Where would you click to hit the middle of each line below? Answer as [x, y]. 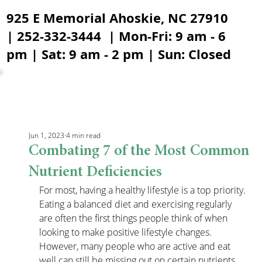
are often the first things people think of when [135, 218]
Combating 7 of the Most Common [139, 151]
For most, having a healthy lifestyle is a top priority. [144, 190]
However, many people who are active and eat [136, 246]
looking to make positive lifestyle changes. [127, 232]
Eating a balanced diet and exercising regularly [137, 204]
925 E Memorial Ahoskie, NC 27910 [118, 18]
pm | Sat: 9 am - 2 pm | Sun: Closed [119, 54]
